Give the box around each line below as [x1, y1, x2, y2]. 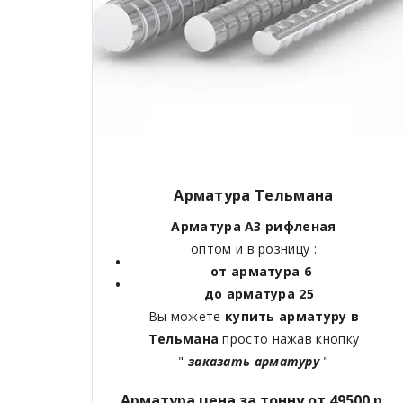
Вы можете [148, 308, 225, 326]
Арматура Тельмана [174, 185, 334, 206]
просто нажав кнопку [222, 330, 360, 348]
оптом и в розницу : [191, 240, 317, 258]
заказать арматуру [187, 353, 320, 371]
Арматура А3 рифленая [171, 218, 336, 236]
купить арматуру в [224, 308, 360, 326]
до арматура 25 [203, 285, 318, 303]
